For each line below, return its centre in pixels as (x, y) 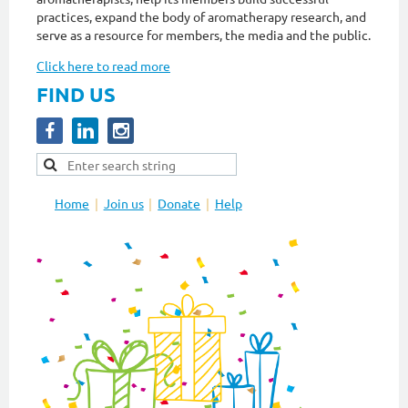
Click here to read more (103, 66)
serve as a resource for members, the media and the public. (204, 35)
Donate (179, 203)
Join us (123, 203)
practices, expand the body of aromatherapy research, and (201, 17)
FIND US (76, 95)
